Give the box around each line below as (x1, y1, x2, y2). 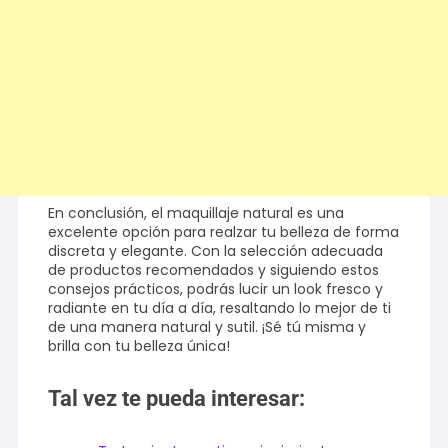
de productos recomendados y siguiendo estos (48, 260, 380, 281)
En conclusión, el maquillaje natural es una (48, 203, 345, 224)
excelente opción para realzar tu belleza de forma (48, 222, 400, 243)
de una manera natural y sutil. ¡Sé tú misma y (48, 317, 367, 338)
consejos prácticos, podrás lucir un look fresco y (48, 279, 384, 300)
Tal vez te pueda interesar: (48, 386, 306, 412)
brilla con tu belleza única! (48, 336, 231, 357)
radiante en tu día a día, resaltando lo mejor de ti (48, 298, 392, 319)
